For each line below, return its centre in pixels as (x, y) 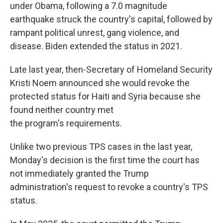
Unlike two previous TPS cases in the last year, (101, 147)
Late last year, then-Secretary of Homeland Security (111, 69)
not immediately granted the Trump (79, 173)
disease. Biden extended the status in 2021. (97, 46)
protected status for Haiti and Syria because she (105, 96)
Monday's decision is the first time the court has (105, 160)
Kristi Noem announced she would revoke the (100, 83)
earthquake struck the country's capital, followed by (111, 19)
